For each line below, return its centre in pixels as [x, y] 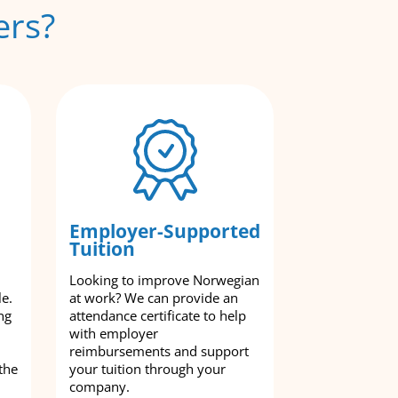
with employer [114, 333]
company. [99, 386]
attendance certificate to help [158, 315]
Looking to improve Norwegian [164, 280]
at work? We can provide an [154, 298]
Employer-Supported [165, 231]
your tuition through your [147, 369]
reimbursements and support [159, 351]
